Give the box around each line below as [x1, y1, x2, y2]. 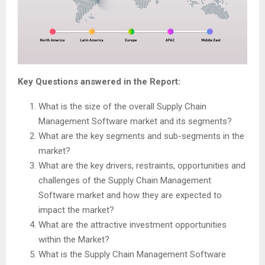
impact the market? [38, 204, 114, 215]
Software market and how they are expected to [38, 189, 222, 201]
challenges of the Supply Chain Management [38, 174, 211, 186]
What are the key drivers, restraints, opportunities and [38, 160, 245, 171]
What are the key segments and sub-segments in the [38, 130, 244, 141]
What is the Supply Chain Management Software [38, 248, 226, 260]
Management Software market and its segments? [38, 115, 232, 127]
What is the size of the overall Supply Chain [38, 101, 206, 112]
